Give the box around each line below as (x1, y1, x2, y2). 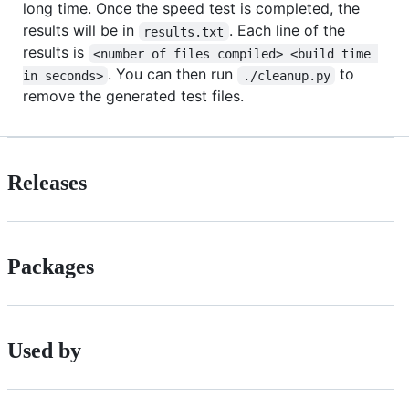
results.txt (143, 24, 225, 39)
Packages (7, 255, 94, 279)
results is (23, 43, 89, 62)
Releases (7, 171, 87, 195)
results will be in (23, 21, 139, 40)
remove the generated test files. (23, 87, 244, 106)
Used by (7, 339, 81, 363)
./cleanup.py (242, 68, 330, 83)
